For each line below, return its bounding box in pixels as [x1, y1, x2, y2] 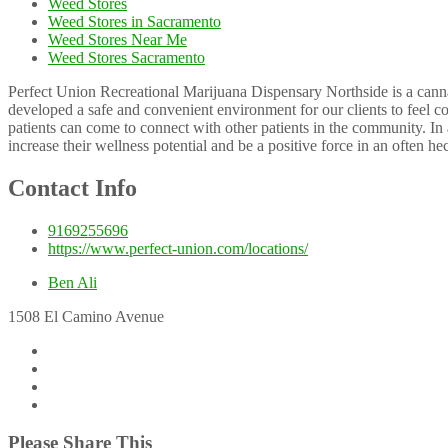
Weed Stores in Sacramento [48, 12, 221, 30]
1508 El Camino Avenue [8, 307, 164, 325]
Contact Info [8, 174, 137, 201]
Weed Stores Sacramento [48, 48, 205, 66]
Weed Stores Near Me [48, 30, 187, 48]
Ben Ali [48, 273, 97, 291]
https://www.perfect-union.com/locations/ [48, 239, 308, 257]
